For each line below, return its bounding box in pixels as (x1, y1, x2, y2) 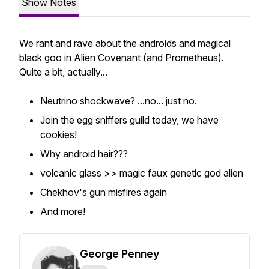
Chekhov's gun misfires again (40, 186, 167, 198)
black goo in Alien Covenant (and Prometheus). (19, 52, 224, 64)
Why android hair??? (40, 148, 128, 160)
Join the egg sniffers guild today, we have (40, 114, 219, 126)
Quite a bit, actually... (19, 66, 107, 78)
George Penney (80, 247, 159, 260)
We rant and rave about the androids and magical (19, 37, 231, 49)
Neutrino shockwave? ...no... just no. (40, 95, 197, 107)
